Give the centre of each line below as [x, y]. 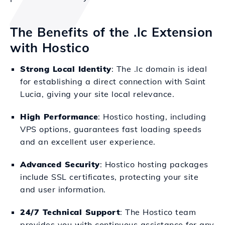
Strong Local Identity [66, 69]
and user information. [63, 189]
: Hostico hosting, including [152, 117]
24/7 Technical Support [70, 212]
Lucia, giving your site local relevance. [97, 94]
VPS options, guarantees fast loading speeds [111, 129]
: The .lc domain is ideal [159, 69]
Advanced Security [60, 164]
